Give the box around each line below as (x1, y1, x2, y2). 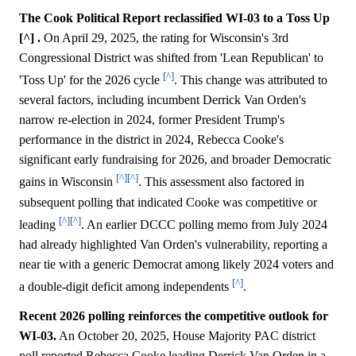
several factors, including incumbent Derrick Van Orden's (19, 93, 306, 107)
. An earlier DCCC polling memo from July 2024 (81, 218, 327, 232)
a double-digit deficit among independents (19, 280, 232, 294)
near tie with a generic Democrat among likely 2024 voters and (19, 257, 334, 272)
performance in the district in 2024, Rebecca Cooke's (19, 133, 284, 147)
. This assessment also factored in (138, 175, 304, 189)
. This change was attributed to (174, 73, 327, 87)
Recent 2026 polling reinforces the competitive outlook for (19, 309, 328, 323)
